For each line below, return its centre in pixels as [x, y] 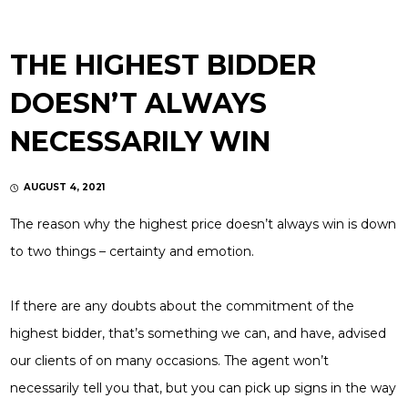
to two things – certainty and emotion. [133, 251]
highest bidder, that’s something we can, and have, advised [199, 333]
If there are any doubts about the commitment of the [183, 306]
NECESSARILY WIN [141, 141]
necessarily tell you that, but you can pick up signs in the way [204, 388]
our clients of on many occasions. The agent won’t [170, 360]
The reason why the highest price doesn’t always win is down [204, 224]
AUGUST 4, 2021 [65, 187]
